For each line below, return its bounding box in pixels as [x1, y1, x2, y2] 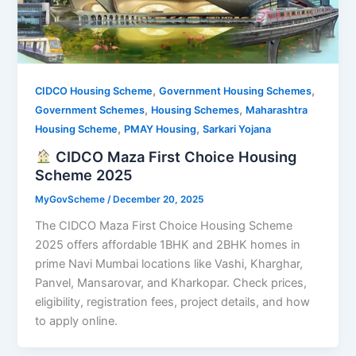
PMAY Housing [124, 123, 197, 136]
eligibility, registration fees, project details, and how [35, 294, 311, 309]
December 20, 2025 [113, 193, 204, 205]
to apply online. [35, 313, 118, 328]
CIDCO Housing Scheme [35, 85, 153, 98]
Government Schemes [35, 104, 145, 117]
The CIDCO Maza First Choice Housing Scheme [35, 218, 293, 233]
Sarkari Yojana [203, 123, 272, 136]
